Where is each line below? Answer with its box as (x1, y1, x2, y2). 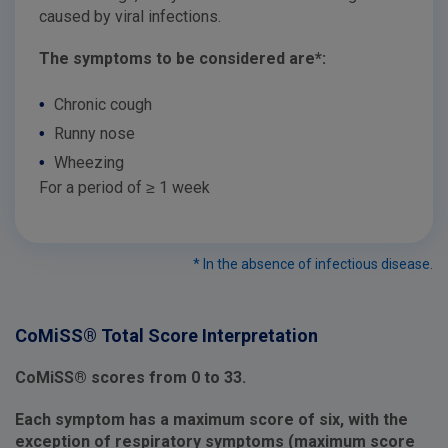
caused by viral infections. (39, 6, 221, 26)
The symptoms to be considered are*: (39, 48, 326, 68)
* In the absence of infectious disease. (193, 255, 433, 272)
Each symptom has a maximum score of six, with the (15, 409, 408, 429)
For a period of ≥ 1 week (39, 177, 210, 197)
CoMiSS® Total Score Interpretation (15, 324, 318, 346)
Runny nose (50, 123, 135, 143)
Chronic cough (50, 94, 152, 114)
